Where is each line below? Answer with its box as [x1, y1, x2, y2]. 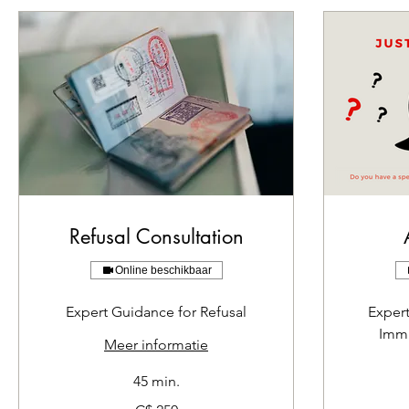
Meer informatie [104, 336, 208, 353]
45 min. [132, 372, 180, 390]
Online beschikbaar [114, 264, 212, 277]
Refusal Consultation [68, 224, 244, 249]
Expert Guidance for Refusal [66, 303, 246, 320]
